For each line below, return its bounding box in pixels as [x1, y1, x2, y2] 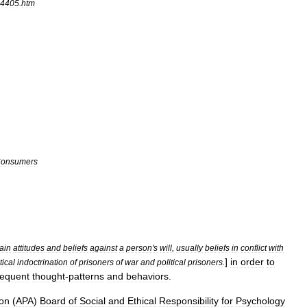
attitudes [13, 243, 45, 252]
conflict [241, 243, 267, 252]
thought [32, 271, 65, 282]
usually [176, 243, 203, 252]
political [157, 258, 186, 267]
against [90, 243, 117, 252]
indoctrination [17, 258, 68, 267]
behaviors [126, 271, 169, 282]
